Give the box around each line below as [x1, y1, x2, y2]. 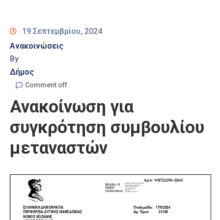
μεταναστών [10, 138, 108, 159]
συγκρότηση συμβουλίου [10, 117, 204, 138]
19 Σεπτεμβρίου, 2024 [22, 27, 102, 36]
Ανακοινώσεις [10, 41, 63, 51]
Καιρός [7, 8, 34, 18]
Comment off [25, 81, 67, 89]
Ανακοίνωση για [10, 97, 134, 117]
